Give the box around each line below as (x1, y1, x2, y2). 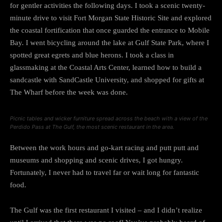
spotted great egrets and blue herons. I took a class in (10, 51, 174, 59)
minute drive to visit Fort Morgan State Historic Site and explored (10, 13, 212, 22)
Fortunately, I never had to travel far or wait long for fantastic (10, 168, 199, 176)
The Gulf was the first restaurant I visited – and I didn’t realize (10, 206, 202, 214)
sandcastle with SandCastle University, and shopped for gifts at (10, 75, 204, 84)
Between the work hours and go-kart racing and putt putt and (10, 143, 199, 152)
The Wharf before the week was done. (10, 88, 128, 96)
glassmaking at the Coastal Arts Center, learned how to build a (10, 63, 202, 71)
